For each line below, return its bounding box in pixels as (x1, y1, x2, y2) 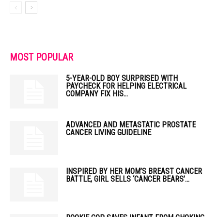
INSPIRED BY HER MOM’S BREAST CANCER (66, 167, 202, 176)
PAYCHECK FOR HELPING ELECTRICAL (66, 81, 186, 91)
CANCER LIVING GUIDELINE (66, 128, 151, 137)
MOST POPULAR (10, 51, 73, 63)
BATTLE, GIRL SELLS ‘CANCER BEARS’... (66, 174, 189, 184)
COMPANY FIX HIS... (66, 89, 128, 98)
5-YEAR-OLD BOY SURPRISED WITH (66, 74, 178, 83)
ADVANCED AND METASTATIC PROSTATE (66, 120, 196, 129)
